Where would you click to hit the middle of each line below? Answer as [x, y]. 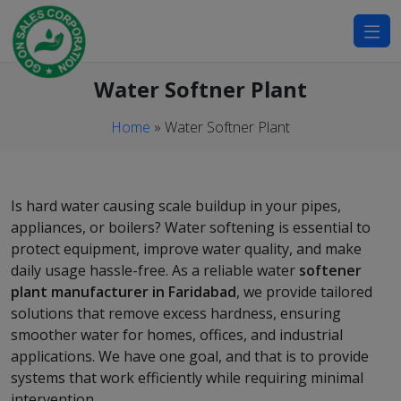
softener [330, 270]
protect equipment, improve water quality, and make [186, 249]
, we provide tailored [304, 292]
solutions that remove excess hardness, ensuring [176, 313]
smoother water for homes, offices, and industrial [177, 335]
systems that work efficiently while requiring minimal [187, 378]
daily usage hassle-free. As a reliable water [155, 270]
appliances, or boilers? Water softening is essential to [191, 227]
